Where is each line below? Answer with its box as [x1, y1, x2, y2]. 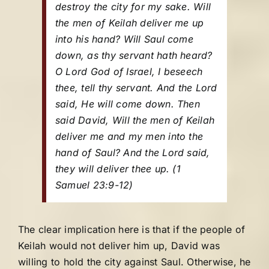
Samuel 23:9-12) [55, 179, 133, 191]
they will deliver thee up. [55, 163, 170, 175]
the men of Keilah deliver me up [55, 17, 204, 29]
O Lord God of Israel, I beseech [55, 65, 203, 77]
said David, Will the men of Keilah [55, 114, 215, 126]
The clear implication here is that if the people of [18, 223, 246, 235]
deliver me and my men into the [55, 130, 204, 142]
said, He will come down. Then [55, 98, 200, 110]
